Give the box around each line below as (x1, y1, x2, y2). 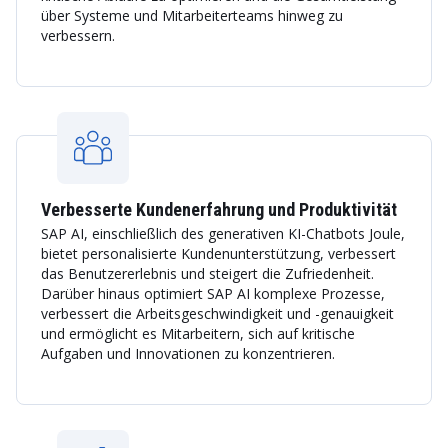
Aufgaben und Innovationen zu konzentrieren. (41, 344, 335, 363)
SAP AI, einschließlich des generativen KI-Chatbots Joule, (41, 224, 405, 243)
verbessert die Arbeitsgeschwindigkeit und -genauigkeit (41, 304, 394, 323)
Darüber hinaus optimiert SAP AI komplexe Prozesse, (41, 284, 385, 303)
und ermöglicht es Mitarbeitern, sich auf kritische (41, 324, 355, 343)
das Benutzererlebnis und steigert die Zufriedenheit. (41, 264, 374, 283)
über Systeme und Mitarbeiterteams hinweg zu (41, 6, 343, 25)
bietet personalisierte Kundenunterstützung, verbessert (41, 244, 396, 263)
